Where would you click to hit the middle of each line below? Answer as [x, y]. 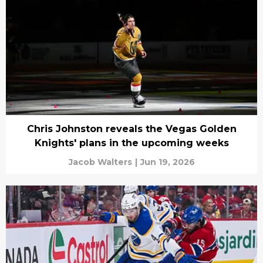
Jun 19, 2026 [167, 162]
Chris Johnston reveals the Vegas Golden [131, 129]
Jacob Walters [100, 162]
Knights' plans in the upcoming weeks [131, 143]
